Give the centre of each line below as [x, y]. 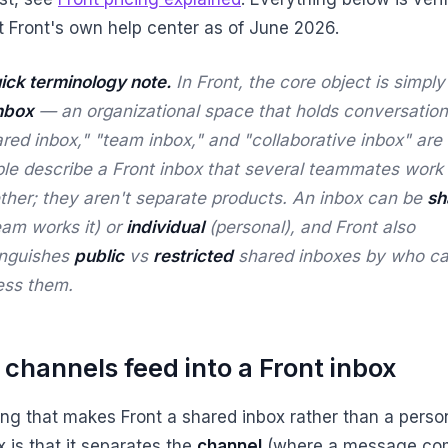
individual [165, 227]
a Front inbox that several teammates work [267, 169]
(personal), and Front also [309, 227]
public [99, 256]
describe [57, 169]
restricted [193, 256]
